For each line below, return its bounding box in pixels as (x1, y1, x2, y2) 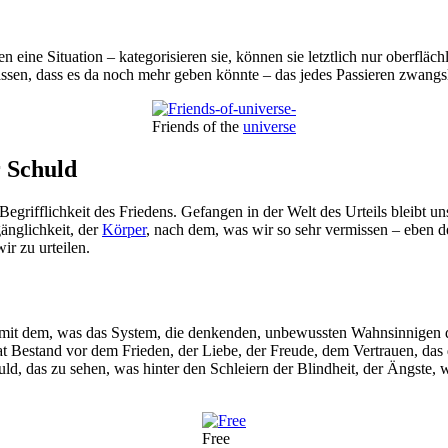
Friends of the (152, 118, 243, 136)
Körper (102, 221, 146, 239)
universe (243, 118, 296, 136)
